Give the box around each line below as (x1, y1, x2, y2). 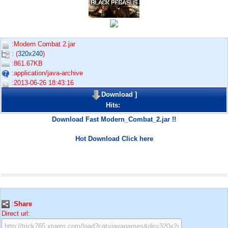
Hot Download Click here (75, 134, 153, 142)
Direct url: (2, 209, 30, 217)
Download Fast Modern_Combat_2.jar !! (52, 115, 176, 123)
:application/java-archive (10, 69, 83, 77)
